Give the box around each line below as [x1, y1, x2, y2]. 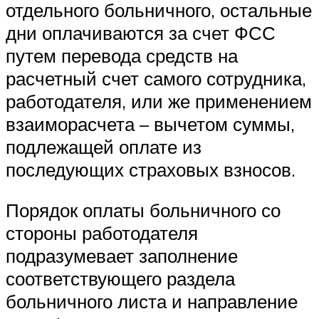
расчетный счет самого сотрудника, [6, 66, 306, 90]
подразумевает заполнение [6, 244, 238, 268]
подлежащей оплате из [6, 135, 202, 158]
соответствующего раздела [6, 267, 235, 291]
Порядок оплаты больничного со [6, 199, 281, 222]
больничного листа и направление [6, 290, 298, 313]
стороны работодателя [6, 221, 198, 245]
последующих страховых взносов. [6, 157, 296, 181]
